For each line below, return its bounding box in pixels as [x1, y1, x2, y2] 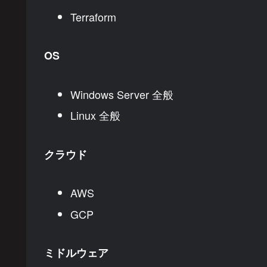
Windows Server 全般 [70, 86, 173, 102]
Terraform [70, 8, 116, 24]
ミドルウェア [44, 244, 108, 260]
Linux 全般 [70, 107, 120, 123]
